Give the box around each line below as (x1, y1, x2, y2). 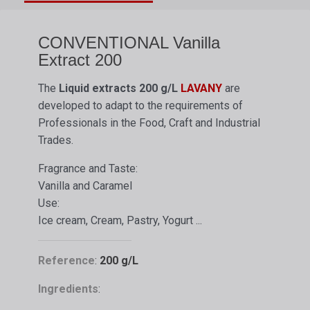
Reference (38, 254, 95, 268)
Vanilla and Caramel (38, 179, 132, 193)
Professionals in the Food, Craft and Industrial (38, 116, 260, 130)
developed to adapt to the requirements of (38, 99, 243, 113)
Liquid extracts (59, 82, 136, 95)
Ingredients (38, 282, 98, 296)
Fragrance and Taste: (38, 162, 138, 176)
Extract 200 (38, 51, 122, 70)
